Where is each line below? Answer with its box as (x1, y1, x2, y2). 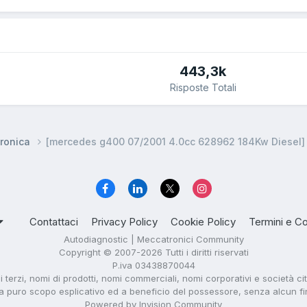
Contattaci (29, 215, 78, 229)
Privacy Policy (91, 215, 158, 229)
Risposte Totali (169, 82, 236, 94)
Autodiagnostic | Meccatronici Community (63, 234, 244, 245)
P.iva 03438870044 (112, 260, 195, 271)
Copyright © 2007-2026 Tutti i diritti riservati (58, 247, 249, 258)
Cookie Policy (171, 215, 236, 229)
